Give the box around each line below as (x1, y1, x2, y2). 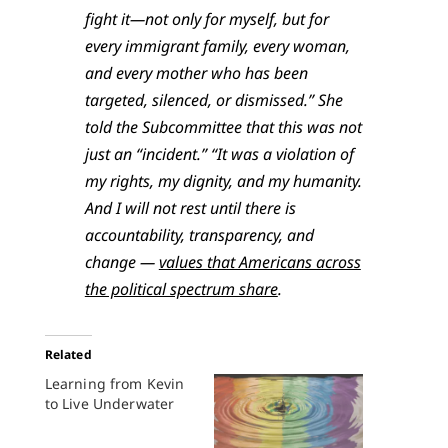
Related (44, 346, 92, 364)
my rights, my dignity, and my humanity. (84, 170, 362, 193)
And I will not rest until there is (84, 197, 296, 220)
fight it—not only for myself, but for (84, 8, 329, 31)
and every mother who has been (84, 62, 308, 85)
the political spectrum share (84, 278, 278, 301)
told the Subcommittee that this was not (84, 116, 362, 139)
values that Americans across (158, 251, 361, 274)
